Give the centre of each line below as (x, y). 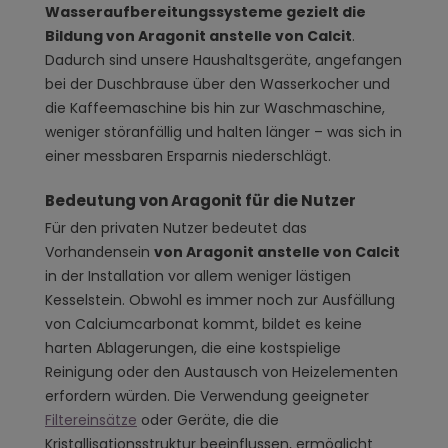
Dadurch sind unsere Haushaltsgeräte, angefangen (223, 59)
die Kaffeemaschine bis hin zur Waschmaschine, (215, 107)
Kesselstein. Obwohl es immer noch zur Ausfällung (220, 299)
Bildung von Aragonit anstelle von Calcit (198, 35)
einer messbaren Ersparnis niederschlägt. (188, 155)
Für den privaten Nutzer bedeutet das (176, 227)
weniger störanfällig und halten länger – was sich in (223, 131)
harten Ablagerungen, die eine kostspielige (193, 347)
